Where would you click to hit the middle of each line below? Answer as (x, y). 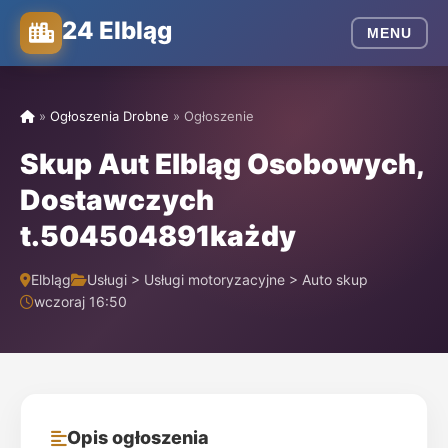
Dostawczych (117, 200)
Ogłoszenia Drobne (109, 116)
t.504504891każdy (158, 236)
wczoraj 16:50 (80, 301)
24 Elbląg (117, 30)
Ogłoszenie (219, 116)
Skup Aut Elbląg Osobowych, (221, 164)
